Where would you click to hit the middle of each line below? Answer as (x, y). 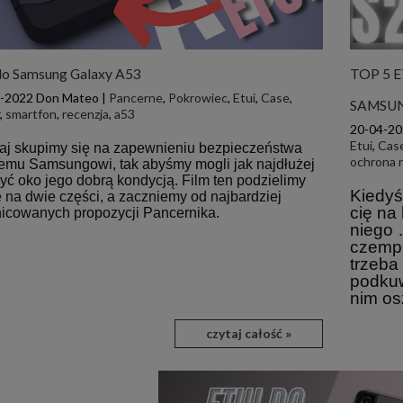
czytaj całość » (249, 333)
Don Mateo (68, 97)
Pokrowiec (198, 97)
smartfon (31, 113)
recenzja (86, 113)
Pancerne (136, 97)
